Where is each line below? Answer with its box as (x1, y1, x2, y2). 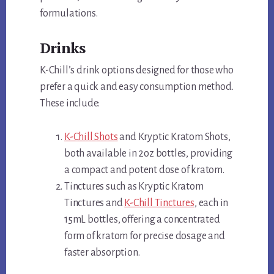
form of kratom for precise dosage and (64, 230, 225, 242)
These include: (40, 97, 100, 109)
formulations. (40, 7, 98, 19)
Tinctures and (64, 197, 125, 209)
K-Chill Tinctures (124, 197, 194, 209)
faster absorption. (64, 246, 140, 258)
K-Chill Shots (64, 131, 118, 143)
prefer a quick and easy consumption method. (40, 81, 234, 92)
